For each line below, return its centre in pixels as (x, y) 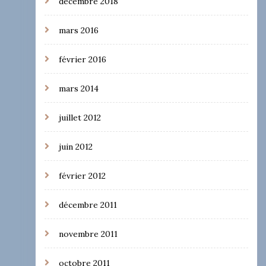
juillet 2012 (80, 117)
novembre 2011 (88, 234)
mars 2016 (78, 30)
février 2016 (82, 59)
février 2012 (82, 175)
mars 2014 (78, 88)
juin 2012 (75, 146)
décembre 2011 (88, 205)
